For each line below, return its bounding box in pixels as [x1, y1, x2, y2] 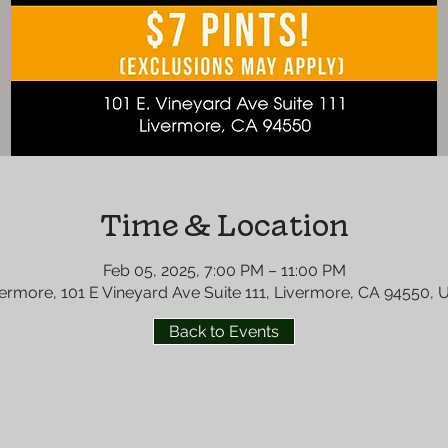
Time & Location [99, 205, 349, 246]
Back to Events [169, 322, 279, 341]
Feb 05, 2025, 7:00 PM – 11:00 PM [102, 261, 346, 280]
